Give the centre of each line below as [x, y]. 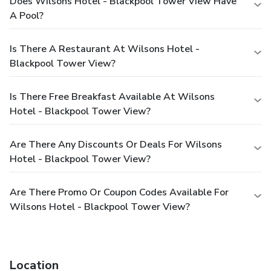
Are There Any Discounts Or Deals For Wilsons [116, 144]
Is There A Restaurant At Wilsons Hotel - [105, 49]
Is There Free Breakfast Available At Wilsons [112, 96]
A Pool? [27, 15]
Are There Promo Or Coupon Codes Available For [119, 192]
